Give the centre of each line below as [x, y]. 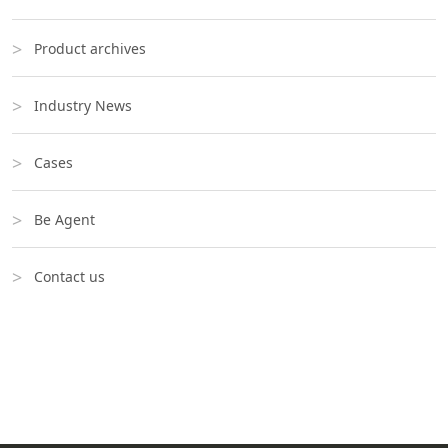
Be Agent [64, 220]
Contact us [69, 277]
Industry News [83, 106]
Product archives [90, 49]
